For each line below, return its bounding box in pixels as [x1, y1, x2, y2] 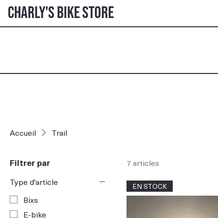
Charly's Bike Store [7, 3, 114, 23]
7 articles [127, 156, 159, 168]
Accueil [10, 126, 36, 138]
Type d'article [10, 175, 58, 187]
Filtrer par [10, 156, 50, 169]
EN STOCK [132, 181, 167, 191]
